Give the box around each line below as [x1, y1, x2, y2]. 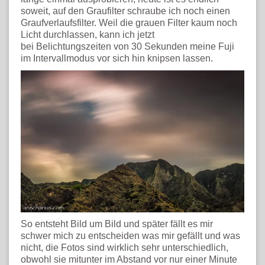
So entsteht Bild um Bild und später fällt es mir [21, 219, 213, 230]
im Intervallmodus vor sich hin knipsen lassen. [21, 53, 213, 64]
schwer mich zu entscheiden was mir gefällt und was [21, 231, 240, 241]
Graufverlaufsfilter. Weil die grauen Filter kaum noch [21, 18, 237, 28]
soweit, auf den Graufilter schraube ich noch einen [21, 6, 230, 17]
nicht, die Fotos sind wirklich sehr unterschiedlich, [21, 243, 228, 253]
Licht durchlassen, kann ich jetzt [21, 30, 154, 40]
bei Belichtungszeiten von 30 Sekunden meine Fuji [21, 41, 234, 52]
